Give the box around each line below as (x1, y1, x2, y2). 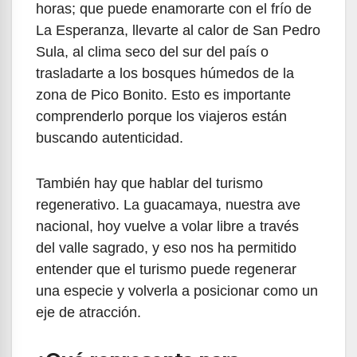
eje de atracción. (36, 304, 141, 321)
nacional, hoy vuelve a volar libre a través (36, 218, 299, 235)
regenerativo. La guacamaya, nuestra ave (36, 197, 300, 214)
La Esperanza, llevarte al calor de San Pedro (36, 22, 320, 39)
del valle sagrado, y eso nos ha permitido (36, 240, 296, 257)
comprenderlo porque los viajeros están (36, 108, 287, 125)
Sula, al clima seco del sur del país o (36, 44, 269, 61)
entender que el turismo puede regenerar (36, 261, 296, 278)
